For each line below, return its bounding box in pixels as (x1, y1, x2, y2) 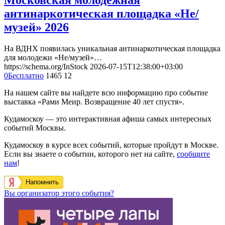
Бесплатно (8, 71, 44, 80)
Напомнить (26, 178, 59, 186)
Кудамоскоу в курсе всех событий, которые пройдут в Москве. (4, 140, 218, 149)
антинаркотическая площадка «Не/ (4, 7, 199, 20)
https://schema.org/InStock (4, 62, 88, 71)
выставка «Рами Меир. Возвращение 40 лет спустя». (4, 97, 184, 106)
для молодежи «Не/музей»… (4, 53, 102, 62)
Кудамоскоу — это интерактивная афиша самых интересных (4, 114, 211, 123)
